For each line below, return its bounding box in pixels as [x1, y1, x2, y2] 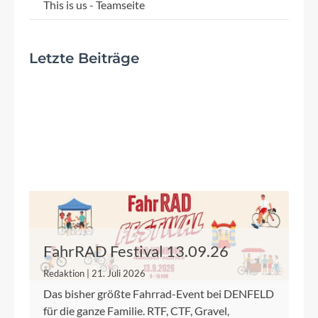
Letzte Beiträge [29, 50, 139, 67]
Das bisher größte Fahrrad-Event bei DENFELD [43, 287, 274, 301]
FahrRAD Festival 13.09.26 [43, 241, 229, 261]
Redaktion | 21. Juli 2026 [43, 268, 146, 280]
